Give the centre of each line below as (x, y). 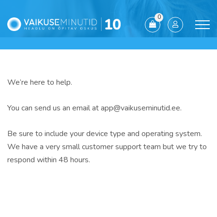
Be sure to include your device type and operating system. (105, 134)
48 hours (74, 160)
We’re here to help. (40, 82)
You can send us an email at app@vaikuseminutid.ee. (94, 108)
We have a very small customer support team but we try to (107, 147)
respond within (33, 160)
